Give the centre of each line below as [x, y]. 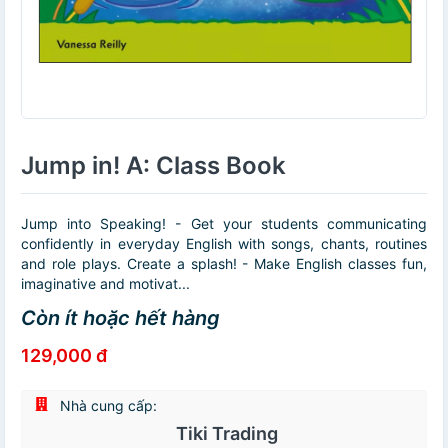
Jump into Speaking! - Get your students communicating [224, 223]
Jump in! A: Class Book [153, 165]
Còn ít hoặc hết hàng [120, 318]
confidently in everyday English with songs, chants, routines [224, 243]
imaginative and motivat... [105, 283]
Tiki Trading [226, 433]
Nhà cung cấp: [106, 405]
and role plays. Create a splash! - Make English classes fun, [224, 263]
